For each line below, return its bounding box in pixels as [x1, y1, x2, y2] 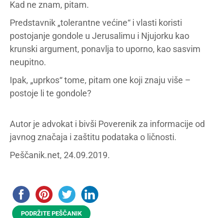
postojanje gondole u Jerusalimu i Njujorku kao [10, 31, 189, 41]
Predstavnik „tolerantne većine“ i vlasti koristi [10, 18, 182, 28]
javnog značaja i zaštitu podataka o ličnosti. [10, 132, 177, 142]
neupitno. [10, 57, 46, 67]
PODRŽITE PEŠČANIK [21, 210, 82, 217]
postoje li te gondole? [10, 88, 91, 98]
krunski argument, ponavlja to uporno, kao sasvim [10, 44, 200, 54]
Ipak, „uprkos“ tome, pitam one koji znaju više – [10, 75, 191, 85]
